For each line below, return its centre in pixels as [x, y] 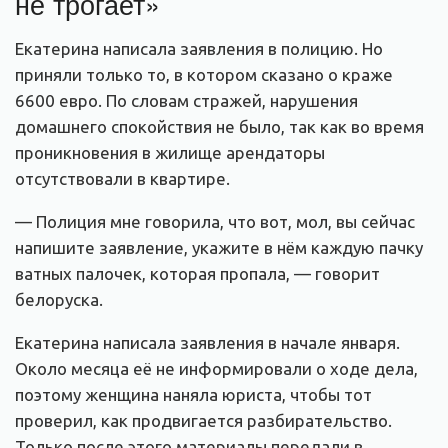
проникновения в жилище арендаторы [170, 152]
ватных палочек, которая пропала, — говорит [197, 273]
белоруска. [59, 299]
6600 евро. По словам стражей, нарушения [186, 100]
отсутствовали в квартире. [122, 178]
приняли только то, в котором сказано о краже [204, 74]
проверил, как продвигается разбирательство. [203, 420]
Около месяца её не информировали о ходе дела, [216, 368]
